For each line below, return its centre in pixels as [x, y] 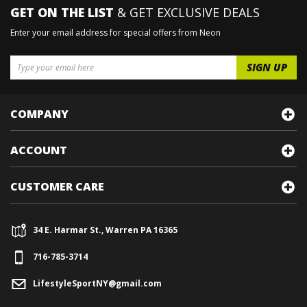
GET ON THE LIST [62, 12]
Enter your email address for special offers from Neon [115, 33]
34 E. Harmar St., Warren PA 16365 [105, 230]
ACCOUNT [39, 150]
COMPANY [39, 114]
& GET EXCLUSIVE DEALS [187, 12]
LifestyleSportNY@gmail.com [97, 283]
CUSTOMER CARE [57, 186]
